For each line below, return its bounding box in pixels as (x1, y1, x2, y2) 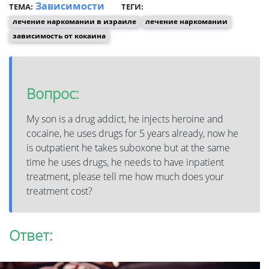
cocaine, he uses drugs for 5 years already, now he (26, 126, 238, 140)
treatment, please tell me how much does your (26, 169, 224, 183)
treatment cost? (26, 184, 92, 198)
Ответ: (9, 225, 53, 245)
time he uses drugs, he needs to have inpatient (26, 155, 224, 169)
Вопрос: (26, 83, 79, 103)
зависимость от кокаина (12, 30, 106, 41)
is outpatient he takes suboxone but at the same (26, 141, 230, 154)
